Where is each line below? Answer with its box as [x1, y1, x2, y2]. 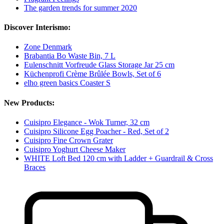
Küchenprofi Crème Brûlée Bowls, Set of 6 [24, 69, 161, 78]
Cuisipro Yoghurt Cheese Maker [24, 144, 125, 153]
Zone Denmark [24, 42, 72, 51]
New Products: [4, 98, 54, 107]
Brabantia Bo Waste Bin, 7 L [24, 51, 115, 60]
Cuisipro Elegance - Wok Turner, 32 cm [24, 117, 149, 126]
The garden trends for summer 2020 [24, 3, 137, 12]
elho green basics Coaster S [24, 78, 110, 87]
